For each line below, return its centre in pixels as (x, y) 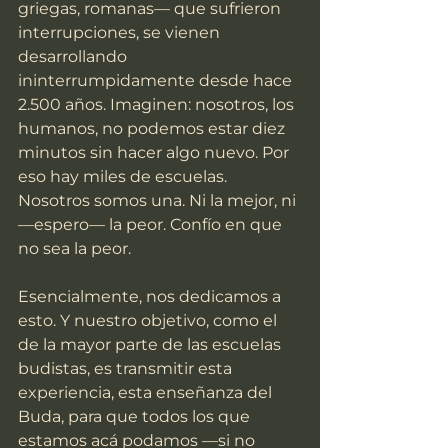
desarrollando (74, 57)
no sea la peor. (74, 249)
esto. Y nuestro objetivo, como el (149, 321)
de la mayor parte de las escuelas (151, 345)
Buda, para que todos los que (136, 417)
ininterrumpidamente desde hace (157, 81)
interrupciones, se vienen (121, 33)
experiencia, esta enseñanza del (147, 393)
